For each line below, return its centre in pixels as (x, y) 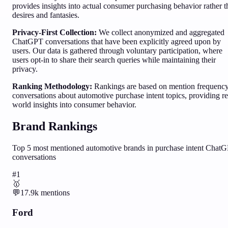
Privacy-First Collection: (54, 33)
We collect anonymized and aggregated (161, 33)
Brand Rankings (55, 126)
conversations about (45, 96)
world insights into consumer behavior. (74, 105)
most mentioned (59, 148)
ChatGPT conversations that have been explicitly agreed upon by (117, 42)
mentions (54, 193)
